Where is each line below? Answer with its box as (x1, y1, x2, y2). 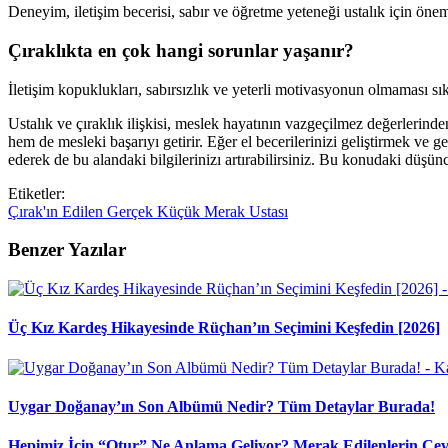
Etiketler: (8, 184, 65, 202)
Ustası (249, 202, 288, 220)
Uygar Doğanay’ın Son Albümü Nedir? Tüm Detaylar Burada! (8, 397, 435, 415)
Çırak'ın (8, 202, 62, 220)
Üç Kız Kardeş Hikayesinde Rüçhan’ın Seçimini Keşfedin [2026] (8, 319, 440, 337)
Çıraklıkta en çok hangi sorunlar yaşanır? (8, 39, 354, 61)
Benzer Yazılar (8, 239, 126, 261)
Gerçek (107, 202, 157, 220)
